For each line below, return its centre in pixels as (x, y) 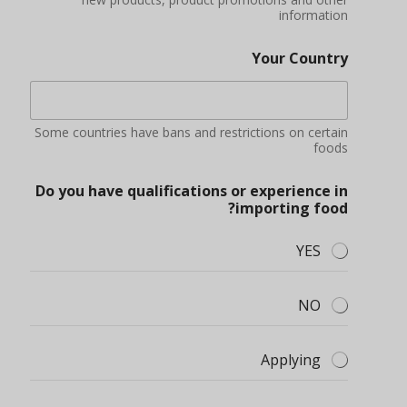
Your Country (300, 59)
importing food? (292, 208)
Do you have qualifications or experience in (192, 191)
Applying (291, 360)
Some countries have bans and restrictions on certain (191, 133)
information (313, 15)
